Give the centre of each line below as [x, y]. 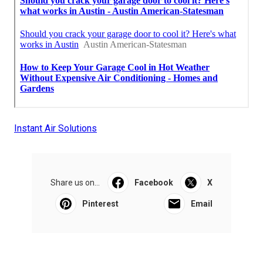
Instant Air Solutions [55, 129]
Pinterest [100, 204]
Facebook [154, 183]
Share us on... [75, 183]
